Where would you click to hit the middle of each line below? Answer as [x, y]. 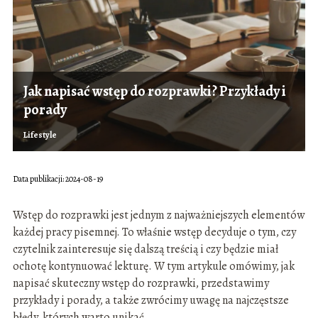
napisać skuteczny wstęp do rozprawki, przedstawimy [141, 284]
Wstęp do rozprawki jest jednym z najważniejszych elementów [158, 215]
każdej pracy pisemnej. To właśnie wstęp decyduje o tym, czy [154, 232]
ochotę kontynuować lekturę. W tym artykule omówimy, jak [153, 267]
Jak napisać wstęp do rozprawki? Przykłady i [154, 92]
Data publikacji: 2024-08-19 [57, 179]
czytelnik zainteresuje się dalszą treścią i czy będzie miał [145, 250]
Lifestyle [40, 135]
